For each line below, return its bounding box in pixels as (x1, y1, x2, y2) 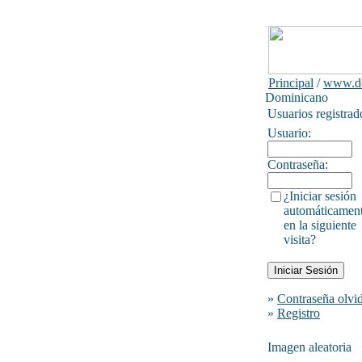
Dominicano (265, 90, 328, 104)
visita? (284, 233, 316, 246)
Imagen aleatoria (267, 340, 351, 354)
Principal (268, 76, 314, 90)
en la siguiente (284, 218, 356, 232)
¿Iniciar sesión (284, 189, 356, 203)
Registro (277, 306, 320, 320)
